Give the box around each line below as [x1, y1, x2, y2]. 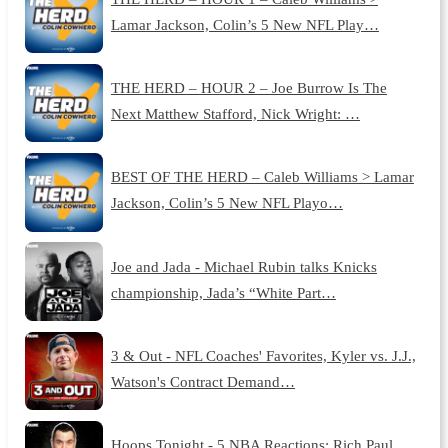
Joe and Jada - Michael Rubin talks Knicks [110, 257, 377, 275]
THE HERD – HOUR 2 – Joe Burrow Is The [110, 78, 387, 96]
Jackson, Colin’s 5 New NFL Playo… [110, 194, 343, 212]
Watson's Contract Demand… [110, 373, 295, 391]
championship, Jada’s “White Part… [110, 283, 336, 301]
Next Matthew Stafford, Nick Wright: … [110, 104, 360, 122]
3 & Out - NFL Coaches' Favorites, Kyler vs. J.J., [110, 347, 416, 365]
